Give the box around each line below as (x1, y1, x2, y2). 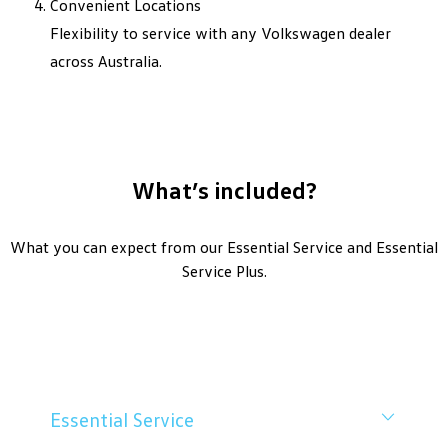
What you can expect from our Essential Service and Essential (10, 237, 438, 257)
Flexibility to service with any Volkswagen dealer (50, 23, 391, 43)
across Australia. (50, 51, 162, 71)
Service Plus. (181, 261, 267, 281)
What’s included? (131, 175, 317, 204)
